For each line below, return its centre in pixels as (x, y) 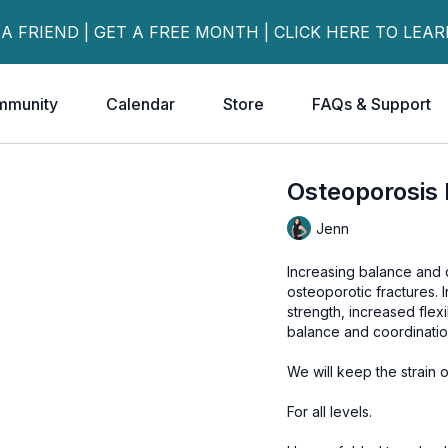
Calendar (140, 104)
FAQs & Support (371, 104)
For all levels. (330, 411)
